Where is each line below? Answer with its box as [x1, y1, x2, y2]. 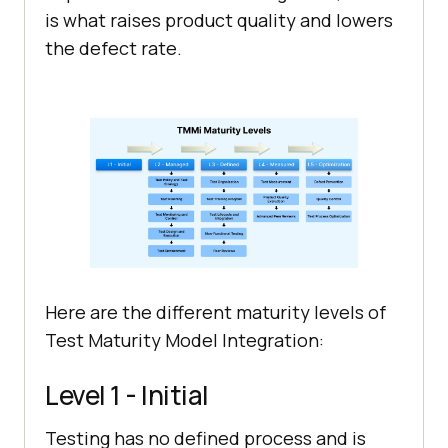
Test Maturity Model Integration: [45, 328, 324, 353]
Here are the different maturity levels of [45, 300, 386, 325]
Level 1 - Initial [45, 377, 209, 414]
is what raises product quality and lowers [45, 8, 393, 33]
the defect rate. [45, 36, 182, 61]
